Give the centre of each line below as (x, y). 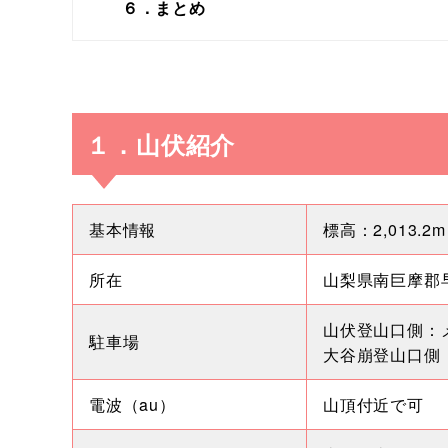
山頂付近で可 (373, 404)
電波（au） (132, 404)
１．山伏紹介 (161, 143)
